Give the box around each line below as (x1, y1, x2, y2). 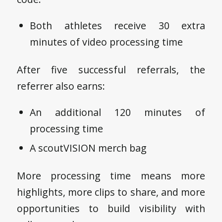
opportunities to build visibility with (16, 201, 206, 215)
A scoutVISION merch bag (30, 141, 147, 155)
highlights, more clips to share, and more (16, 185, 206, 199)
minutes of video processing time (30, 35, 183, 49)
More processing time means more (16, 168, 206, 182)
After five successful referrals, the (16, 62, 206, 76)
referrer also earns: (16, 79, 105, 93)
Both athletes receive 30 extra (30, 18, 206, 32)
